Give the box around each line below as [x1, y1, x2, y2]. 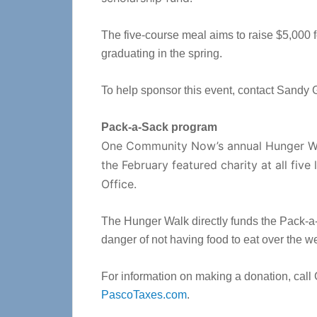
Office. [101, 177, 137, 191]
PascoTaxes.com [101, 289, 187, 301]
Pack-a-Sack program [101, 121, 217, 133]
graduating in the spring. [101, 47, 222, 59]
